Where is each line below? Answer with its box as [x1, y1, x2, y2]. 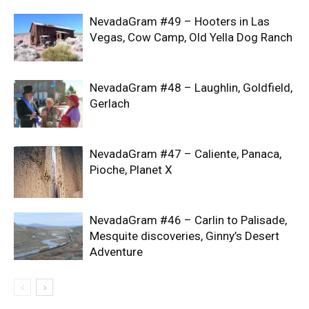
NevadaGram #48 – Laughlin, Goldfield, [90, 81, 292, 94]
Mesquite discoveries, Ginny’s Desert [90, 229, 279, 243]
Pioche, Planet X [90, 163, 172, 177]
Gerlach [90, 97, 130, 110]
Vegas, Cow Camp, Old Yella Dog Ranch [90, 30, 292, 44]
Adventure [90, 245, 143, 259]
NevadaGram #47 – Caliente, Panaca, [90, 147, 281, 161]
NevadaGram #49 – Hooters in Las [90, 14, 270, 28]
